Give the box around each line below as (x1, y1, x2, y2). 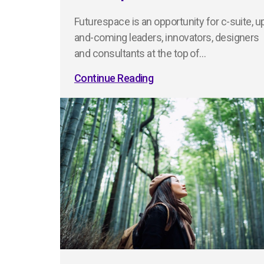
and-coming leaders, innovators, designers (74, 31, 259, 44)
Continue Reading (74, 72, 154, 85)
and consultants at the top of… (74, 47, 206, 60)
